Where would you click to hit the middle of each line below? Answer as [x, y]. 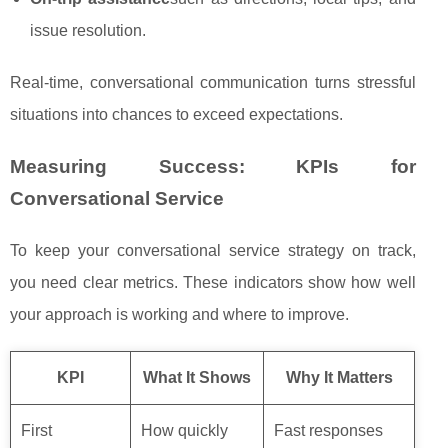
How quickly [184, 431]
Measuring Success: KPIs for [213, 167]
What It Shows [197, 378]
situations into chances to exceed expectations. [176, 115]
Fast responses [328, 431]
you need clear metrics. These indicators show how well [213, 283]
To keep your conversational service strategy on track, [213, 251]
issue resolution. [88, 31]
